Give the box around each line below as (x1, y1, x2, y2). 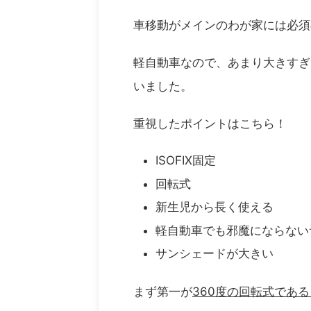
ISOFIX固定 (155, 153, 216, 168)
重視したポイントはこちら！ (133, 117, 287, 131)
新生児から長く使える (155, 200, 274, 215)
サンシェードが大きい (155, 246, 277, 261)
